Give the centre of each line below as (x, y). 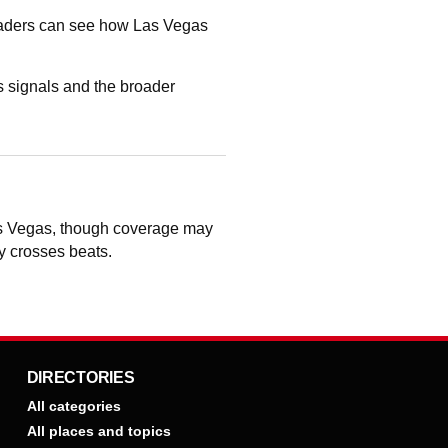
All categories (73, 406)
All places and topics (98, 431)
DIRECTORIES (80, 377)
